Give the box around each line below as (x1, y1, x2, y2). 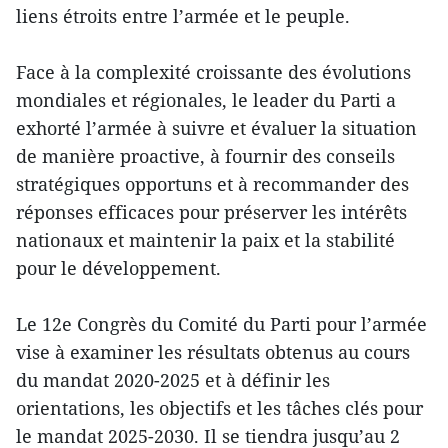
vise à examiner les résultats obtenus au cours (16, 339, 410, 364)
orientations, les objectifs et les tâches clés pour (16, 395, 423, 420)
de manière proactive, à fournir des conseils (16, 143, 395, 168)
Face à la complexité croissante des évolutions (16, 59, 411, 84)
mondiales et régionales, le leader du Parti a (16, 87, 396, 112)
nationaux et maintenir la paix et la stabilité (16, 227, 395, 252)
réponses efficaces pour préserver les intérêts (16, 199, 407, 224)
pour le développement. (16, 255, 221, 280)
